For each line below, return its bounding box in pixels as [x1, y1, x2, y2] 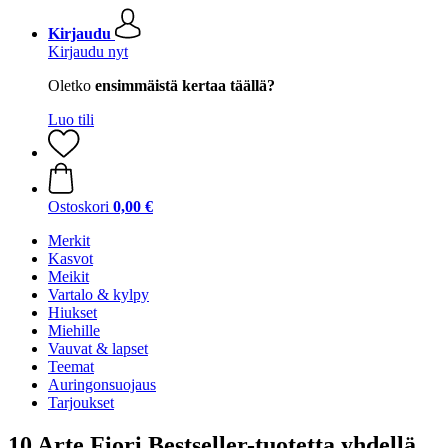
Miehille [48, 322, 100, 339]
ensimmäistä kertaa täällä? [95, 77, 275, 94]
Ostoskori [48, 198, 109, 215]
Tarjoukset [48, 394, 114, 411]
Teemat [48, 358, 94, 375]
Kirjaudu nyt [48, 43, 128, 60]
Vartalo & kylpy [48, 286, 149, 303]
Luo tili [48, 111, 94, 128]
